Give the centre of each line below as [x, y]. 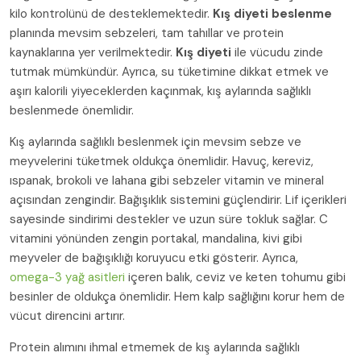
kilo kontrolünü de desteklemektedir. [111, 14]
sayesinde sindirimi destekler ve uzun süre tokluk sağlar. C [169, 220]
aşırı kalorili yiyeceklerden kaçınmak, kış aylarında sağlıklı [160, 91]
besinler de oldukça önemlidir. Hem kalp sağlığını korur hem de [177, 297]
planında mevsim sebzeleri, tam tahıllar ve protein [147, 33]
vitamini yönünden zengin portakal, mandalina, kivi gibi [156, 239]
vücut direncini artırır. [67, 316]
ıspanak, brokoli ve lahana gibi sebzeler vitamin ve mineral [167, 181]
